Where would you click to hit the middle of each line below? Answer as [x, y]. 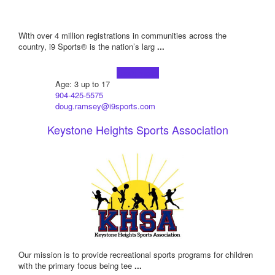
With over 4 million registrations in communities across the [122, 36]
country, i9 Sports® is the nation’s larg [88, 47]
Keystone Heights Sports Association [137, 130]
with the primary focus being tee [76, 266]
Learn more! [137, 73]
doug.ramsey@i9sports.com [105, 106]
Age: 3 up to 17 [82, 84]
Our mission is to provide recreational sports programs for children [136, 255]
